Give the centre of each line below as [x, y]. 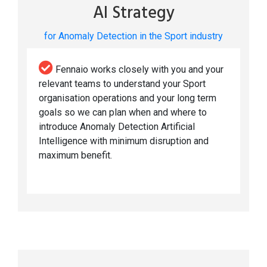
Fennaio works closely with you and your [138, 70]
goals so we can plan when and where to [123, 113]
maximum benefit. [75, 156]
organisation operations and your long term [128, 98]
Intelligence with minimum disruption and [124, 141]
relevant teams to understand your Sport [122, 84]
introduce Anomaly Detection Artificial [117, 127]
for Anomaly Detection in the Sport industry [133, 36]
